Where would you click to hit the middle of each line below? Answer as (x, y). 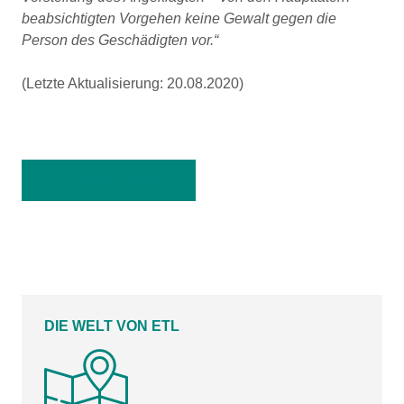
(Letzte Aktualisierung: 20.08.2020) (133, 83)
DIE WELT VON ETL (112, 326)
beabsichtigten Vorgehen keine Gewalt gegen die (179, 18)
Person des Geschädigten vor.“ (120, 40)
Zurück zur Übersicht (109, 180)
